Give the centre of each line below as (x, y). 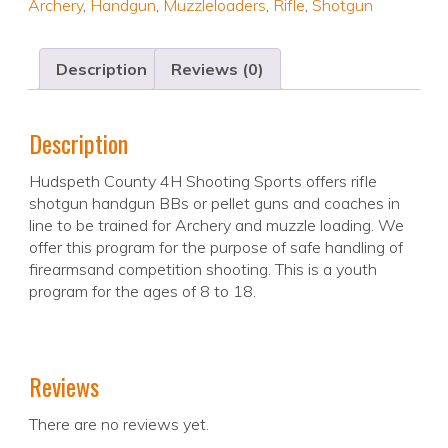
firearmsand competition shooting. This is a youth (203, 269)
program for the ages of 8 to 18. (142, 291)
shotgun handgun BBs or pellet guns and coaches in (214, 203)
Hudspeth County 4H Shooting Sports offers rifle (203, 181)
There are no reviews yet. (119, 424)
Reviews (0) (217, 69)
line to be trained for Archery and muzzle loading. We (216, 225)
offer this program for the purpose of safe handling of (216, 247)
